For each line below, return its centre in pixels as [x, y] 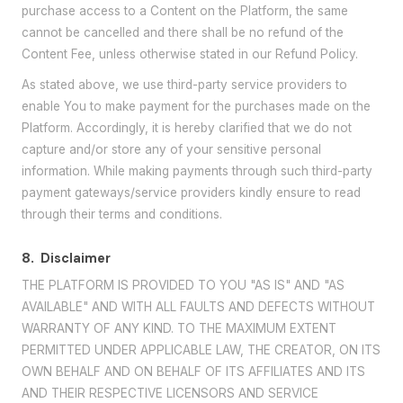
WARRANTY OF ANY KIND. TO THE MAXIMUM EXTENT [179, 329]
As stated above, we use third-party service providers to [184, 84]
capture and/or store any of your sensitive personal [171, 149]
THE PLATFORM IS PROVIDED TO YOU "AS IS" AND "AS [183, 286]
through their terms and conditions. [122, 214]
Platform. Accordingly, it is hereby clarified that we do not [187, 127]
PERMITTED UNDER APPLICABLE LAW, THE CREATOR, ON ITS [201, 350]
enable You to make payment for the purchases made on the [196, 106]
